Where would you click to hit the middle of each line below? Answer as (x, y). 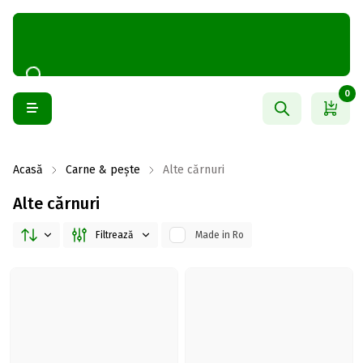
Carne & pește (103, 170)
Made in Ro (220, 235)
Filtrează (115, 235)
